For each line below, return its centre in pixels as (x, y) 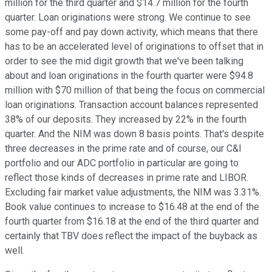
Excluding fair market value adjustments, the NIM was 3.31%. (133, 192)
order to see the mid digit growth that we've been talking (124, 61)
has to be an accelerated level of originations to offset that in (134, 47)
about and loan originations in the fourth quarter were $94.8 (129, 76)
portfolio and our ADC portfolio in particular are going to (122, 163)
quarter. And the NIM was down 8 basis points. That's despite (134, 134)
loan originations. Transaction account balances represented (131, 105)
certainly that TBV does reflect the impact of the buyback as (131, 236)
